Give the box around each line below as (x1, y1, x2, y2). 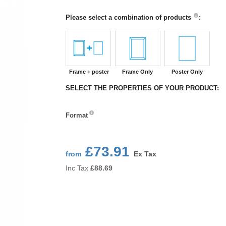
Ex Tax (133, 150, 156, 158)
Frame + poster (69, 69, 109, 75)
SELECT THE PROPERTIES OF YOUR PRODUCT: (65, 84, 219, 92)
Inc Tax (65, 164, 88, 172)
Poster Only (171, 69, 203, 75)
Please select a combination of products (65, 14, 193, 21)
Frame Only (122, 69, 153, 75)
